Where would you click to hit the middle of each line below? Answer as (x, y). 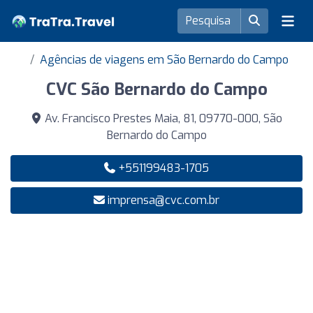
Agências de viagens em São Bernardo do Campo (164, 60)
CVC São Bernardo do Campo (156, 89)
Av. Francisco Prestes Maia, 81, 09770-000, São (162, 118)
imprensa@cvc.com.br (163, 200)
